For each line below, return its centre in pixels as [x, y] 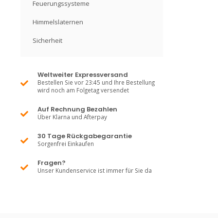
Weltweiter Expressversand [83, 75]
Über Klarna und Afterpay [72, 117]
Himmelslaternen [58, 22]
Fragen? [52, 163]
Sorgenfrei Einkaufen [66, 144]
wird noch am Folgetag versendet [83, 90]
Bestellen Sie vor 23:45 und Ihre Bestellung [96, 82]
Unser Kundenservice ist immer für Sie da [95, 170]
